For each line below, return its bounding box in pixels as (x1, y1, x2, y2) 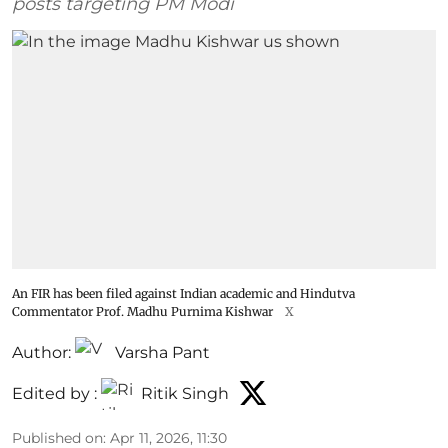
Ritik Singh (141, 384, 229, 403)
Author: (12, 342, 71, 362)
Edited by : (12, 384, 97, 403)
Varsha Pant (115, 342, 210, 362)
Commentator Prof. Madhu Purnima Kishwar (12, 303, 273, 319)
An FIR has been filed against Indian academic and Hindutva (12, 285, 355, 301)
